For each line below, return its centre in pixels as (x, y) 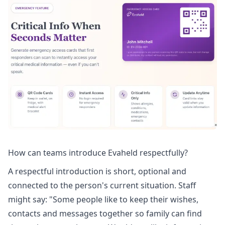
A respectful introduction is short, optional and (97, 172)
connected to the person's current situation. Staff (102, 186)
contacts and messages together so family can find (105, 214)
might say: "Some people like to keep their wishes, (103, 200)
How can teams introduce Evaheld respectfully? (98, 152)
